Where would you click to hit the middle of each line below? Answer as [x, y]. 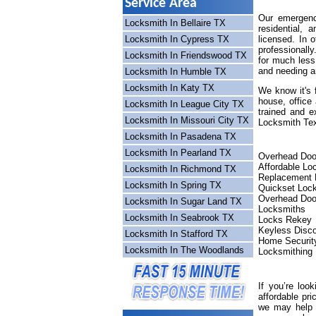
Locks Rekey [285, 220]
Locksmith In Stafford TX [176, 234]
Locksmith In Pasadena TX [181, 136]
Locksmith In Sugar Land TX [183, 201]
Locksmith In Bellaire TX [175, 23]
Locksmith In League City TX [184, 104]
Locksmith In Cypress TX [177, 39]
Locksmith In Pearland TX [178, 153]
